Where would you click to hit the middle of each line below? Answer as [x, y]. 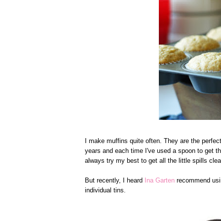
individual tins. [105, 190]
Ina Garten [160, 180]
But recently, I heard [115, 180]
